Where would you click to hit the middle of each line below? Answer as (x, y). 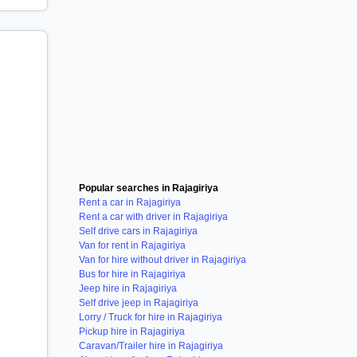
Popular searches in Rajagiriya (149, 188)
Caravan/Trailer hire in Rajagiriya (151, 346)
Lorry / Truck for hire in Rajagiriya (151, 317)
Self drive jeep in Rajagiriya (139, 303)
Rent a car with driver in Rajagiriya (153, 217)
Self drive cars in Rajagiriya (138, 231)
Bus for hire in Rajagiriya (132, 274)
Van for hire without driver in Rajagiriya (163, 260)
